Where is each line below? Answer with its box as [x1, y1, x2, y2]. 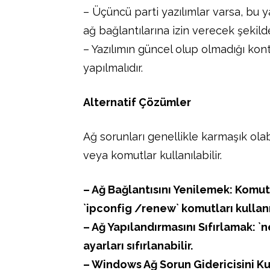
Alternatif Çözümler [83, 95, 191, 108]
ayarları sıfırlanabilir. [83, 239, 193, 252]
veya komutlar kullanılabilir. [83, 148, 222, 162]
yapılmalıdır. [83, 61, 143, 74]
